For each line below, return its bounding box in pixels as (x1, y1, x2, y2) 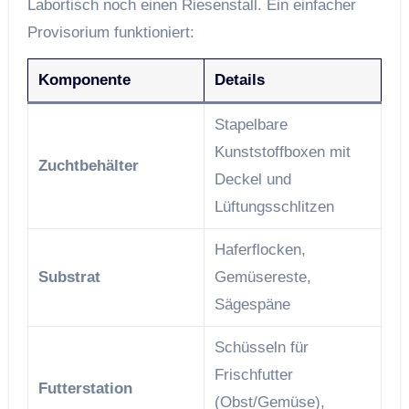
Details (214, 70, 265, 89)
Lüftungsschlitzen (214, 197, 334, 215)
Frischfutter (214, 365, 293, 383)
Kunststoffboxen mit (214, 142, 351, 161)
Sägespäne (214, 295, 290, 313)
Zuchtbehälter (37, 156, 139, 174)
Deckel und (214, 170, 291, 188)
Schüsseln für (214, 338, 309, 356)
